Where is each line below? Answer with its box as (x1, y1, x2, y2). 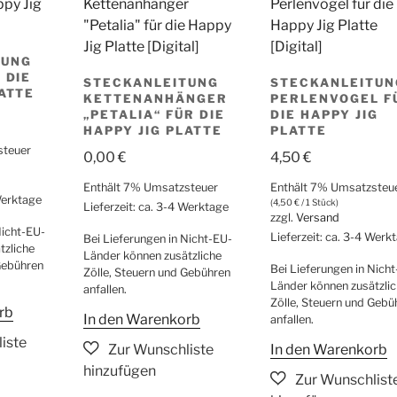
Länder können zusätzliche (83, 249, 222, 263)
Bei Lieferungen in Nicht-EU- (83, 232, 233, 246)
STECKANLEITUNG (83, 75, 219, 90)
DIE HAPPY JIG (270, 107, 378, 122)
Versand (296, 211, 340, 225)
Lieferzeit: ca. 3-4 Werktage (83, 200, 230, 214)
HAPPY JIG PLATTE (83, 123, 222, 138)
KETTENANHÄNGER (83, 91, 228, 106)
